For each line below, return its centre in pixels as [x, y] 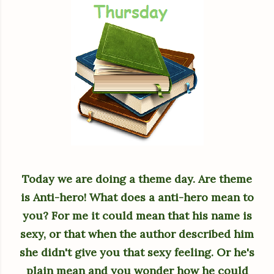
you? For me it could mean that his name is [137, 216]
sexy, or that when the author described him [137, 234]
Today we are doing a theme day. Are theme [137, 179]
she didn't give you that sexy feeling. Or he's [137, 252]
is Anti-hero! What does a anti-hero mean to [137, 197]
